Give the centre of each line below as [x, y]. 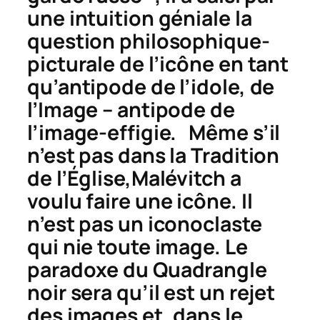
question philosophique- [149, 41]
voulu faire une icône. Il [140, 201]
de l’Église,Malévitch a [134, 178]
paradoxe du [90, 269]
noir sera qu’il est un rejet [151, 292]
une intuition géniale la [140, 18]
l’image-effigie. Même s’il [154, 132]
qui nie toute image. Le [137, 246]
